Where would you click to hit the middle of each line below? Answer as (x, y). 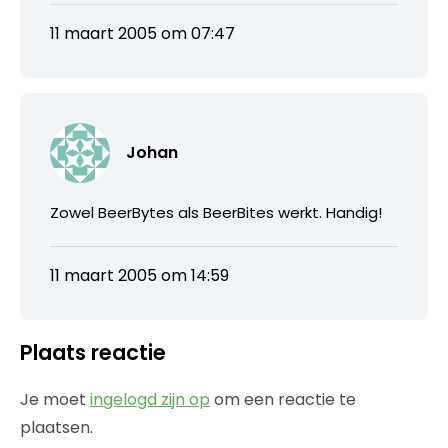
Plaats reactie (93, 352)
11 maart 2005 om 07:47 (142, 33)
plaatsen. (56, 427)
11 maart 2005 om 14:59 (139, 275)
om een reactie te (283, 399)
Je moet (55, 399)
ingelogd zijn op (150, 399)
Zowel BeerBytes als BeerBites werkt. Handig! (216, 212)
